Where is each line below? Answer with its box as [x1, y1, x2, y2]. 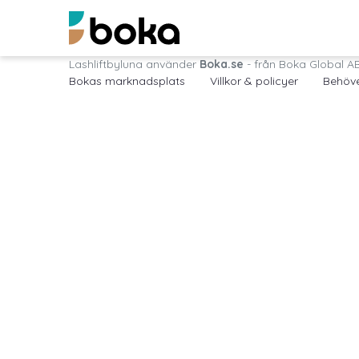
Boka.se [199, 57, 244, 72]
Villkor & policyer [209, 74, 298, 89]
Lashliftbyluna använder [68, 57, 200, 72]
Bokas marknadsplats [68, 74, 185, 89]
